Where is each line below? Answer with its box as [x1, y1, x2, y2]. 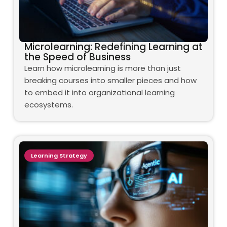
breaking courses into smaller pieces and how [24, 74, 197, 86]
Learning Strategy [31, 151, 87, 160]
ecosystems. [24, 99, 73, 110]
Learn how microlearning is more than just [24, 62, 181, 73]
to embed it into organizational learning [24, 87, 175, 98]
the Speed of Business [24, 50, 131, 64]
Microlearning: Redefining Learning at [24, 40, 203, 54]
